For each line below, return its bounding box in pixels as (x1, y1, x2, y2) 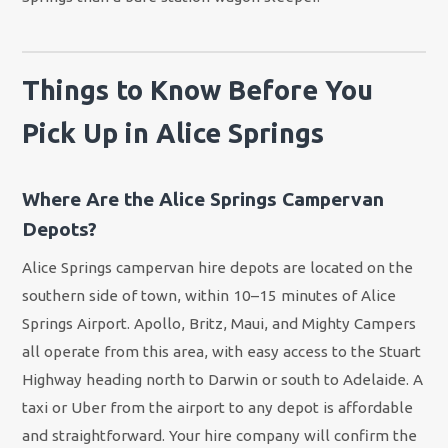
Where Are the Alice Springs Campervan (22, 188, 385, 211)
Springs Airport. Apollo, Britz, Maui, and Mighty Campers (22, 314, 417, 332)
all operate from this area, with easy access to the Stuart (22, 342, 422, 360)
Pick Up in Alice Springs (22, 118, 325, 149)
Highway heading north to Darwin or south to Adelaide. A (22, 370, 424, 388)
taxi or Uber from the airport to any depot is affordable (22, 398, 414, 416)
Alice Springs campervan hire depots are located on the (22, 258, 414, 276)
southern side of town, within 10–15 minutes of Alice (22, 286, 397, 304)
